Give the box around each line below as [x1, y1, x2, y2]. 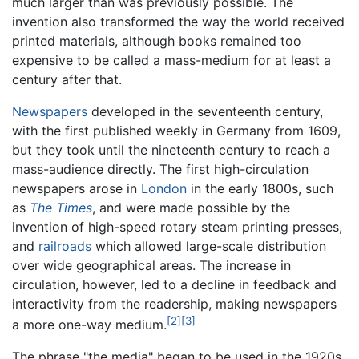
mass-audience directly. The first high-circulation [12, 160, 309, 177]
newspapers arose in [12, 179, 141, 196]
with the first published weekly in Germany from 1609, [12, 122, 341, 139]
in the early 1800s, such [187, 179, 333, 196]
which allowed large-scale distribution [91, 237, 326, 254]
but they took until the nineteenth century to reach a [12, 141, 330, 158]
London [141, 179, 187, 196]
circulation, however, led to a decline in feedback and [12, 276, 337, 292]
